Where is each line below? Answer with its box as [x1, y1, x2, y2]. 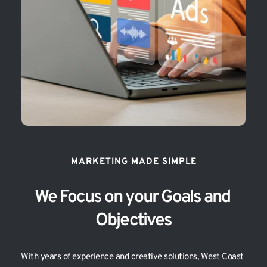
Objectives [95, 210, 172, 232]
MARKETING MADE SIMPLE [70, 156, 197, 168]
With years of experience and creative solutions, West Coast [21, 252, 244, 263]
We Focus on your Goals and [34, 187, 230, 209]
